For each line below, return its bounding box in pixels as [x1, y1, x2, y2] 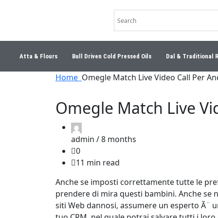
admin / [71, 133, 101, 145]
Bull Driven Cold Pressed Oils [72, 53, 151, 60]
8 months [101, 133, 136, 145]
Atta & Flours [19, 53, 57, 60]
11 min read [76, 157, 120, 168]
